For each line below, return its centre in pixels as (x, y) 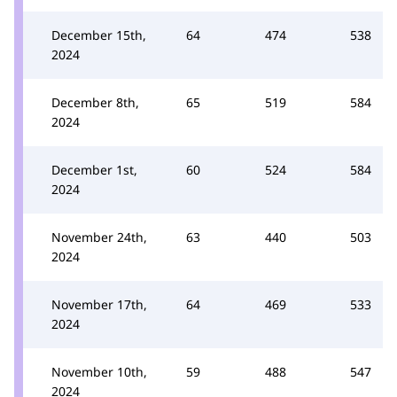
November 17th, (99, 304)
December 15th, (99, 35)
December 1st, (94, 170)
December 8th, (95, 102)
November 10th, (99, 372)
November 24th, (99, 237)
